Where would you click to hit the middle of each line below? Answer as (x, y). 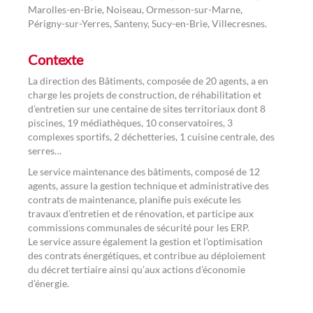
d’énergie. (51, 283)
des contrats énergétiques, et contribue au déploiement (147, 255)
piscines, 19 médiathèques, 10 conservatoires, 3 (130, 122)
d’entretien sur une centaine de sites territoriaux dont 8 (147, 108)
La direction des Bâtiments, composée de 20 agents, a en (148, 80)
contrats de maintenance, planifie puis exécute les (134, 199)
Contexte (56, 59)
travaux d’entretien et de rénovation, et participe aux (141, 213)
